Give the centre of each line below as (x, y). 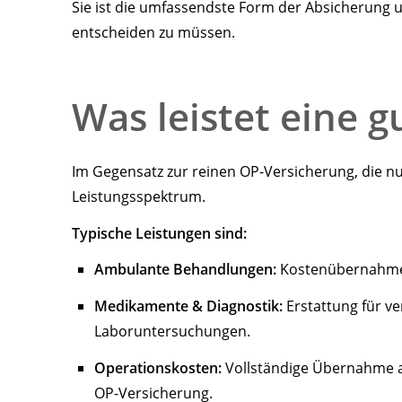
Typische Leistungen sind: (159, 233)
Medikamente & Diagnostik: (188, 306)
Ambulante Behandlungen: (185, 270)
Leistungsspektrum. (139, 196)
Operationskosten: (158, 367)
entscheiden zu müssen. (153, 32)
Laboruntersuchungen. (172, 332)
